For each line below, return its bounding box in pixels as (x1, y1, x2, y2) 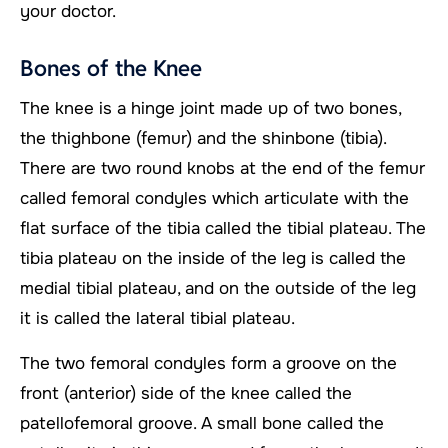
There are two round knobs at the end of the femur (20, 157, 425, 179)
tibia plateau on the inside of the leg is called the (20, 247, 406, 269)
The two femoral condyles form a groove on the (20, 352, 397, 374)
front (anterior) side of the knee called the (20, 382, 352, 404)
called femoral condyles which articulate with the (20, 187, 409, 209)
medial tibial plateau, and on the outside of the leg (20, 277, 416, 299)
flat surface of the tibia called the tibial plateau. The (20, 217, 426, 239)
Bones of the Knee (20, 53, 202, 82)
